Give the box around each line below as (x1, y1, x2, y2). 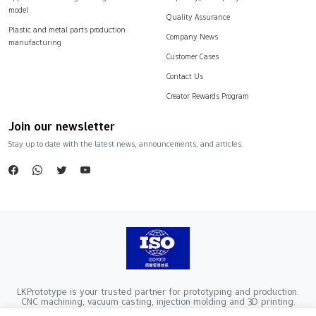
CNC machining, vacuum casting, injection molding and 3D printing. (20, 294, 296, 308)
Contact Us (166, 70, 203, 82)
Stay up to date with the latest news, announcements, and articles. (8, 138, 243, 150)
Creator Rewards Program (166, 90, 249, 102)
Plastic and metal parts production (8, 23, 126, 35)
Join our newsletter (8, 117, 115, 135)
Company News (166, 30, 218, 42)
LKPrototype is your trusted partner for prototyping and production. (17, 284, 299, 298)
